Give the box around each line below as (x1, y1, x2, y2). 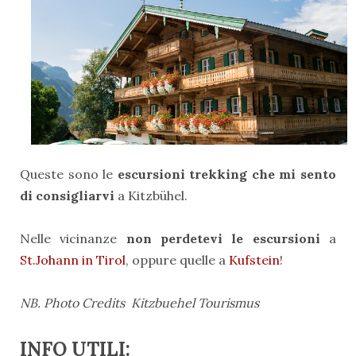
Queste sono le (20, 165, 114, 182)
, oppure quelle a (126, 251, 229, 268)
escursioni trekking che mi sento (113, 165, 337, 182)
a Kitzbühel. (114, 187, 191, 203)
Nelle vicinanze (20, 230, 126, 246)
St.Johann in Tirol (20, 251, 126, 268)
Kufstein (229, 251, 280, 268)
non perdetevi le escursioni (126, 230, 320, 246)
